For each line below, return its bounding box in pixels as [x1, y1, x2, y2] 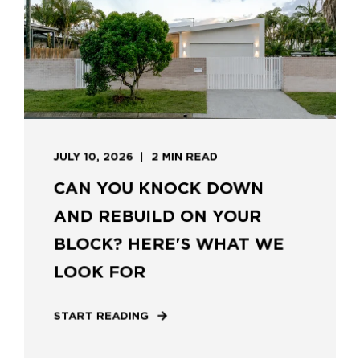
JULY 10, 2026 [53, 150, 133, 163]
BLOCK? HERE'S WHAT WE [53, 234, 284, 255]
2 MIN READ [151, 150, 218, 163]
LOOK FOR [53, 262, 146, 282]
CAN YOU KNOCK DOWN [53, 178, 264, 198]
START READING [53, 309, 149, 322]
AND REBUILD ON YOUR [53, 206, 262, 227]
